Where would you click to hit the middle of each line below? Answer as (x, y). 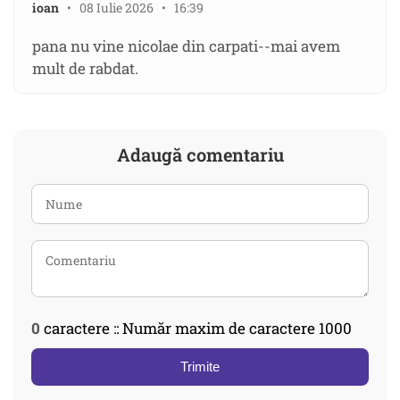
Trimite (200, 367)
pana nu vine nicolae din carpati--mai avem (186, 46)
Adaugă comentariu (200, 155)
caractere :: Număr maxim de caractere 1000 (196, 329)
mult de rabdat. (85, 69)
